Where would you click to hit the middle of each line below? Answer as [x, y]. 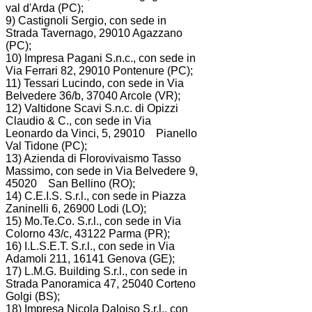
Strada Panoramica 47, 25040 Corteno [101, 283]
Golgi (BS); [33, 296]
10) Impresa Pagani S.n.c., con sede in [101, 58]
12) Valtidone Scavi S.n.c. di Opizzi [92, 108]
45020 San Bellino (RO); [70, 183]
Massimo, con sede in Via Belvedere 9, [102, 171]
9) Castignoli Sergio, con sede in [86, 20]
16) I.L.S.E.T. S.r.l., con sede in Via [90, 246]
